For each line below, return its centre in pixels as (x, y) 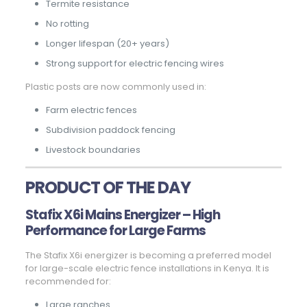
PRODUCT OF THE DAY (108, 188)
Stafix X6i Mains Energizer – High (122, 215)
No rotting (67, 24)
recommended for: (68, 282)
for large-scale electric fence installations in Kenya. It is (147, 269)
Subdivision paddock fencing (110, 130)
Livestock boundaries (93, 150)
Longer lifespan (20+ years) (107, 44)
